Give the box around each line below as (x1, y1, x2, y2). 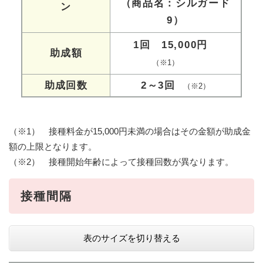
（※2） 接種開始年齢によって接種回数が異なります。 (9, 157, 234, 167)
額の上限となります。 (9, 141, 97, 152)
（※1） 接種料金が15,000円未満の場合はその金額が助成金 (9, 126, 251, 137)
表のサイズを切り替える (83, 233, 180, 244)
